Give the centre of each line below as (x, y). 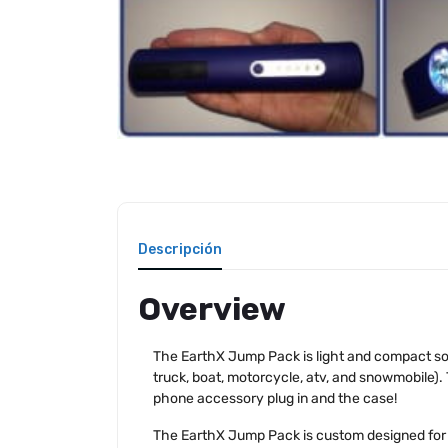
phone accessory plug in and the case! (275, 398)
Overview (212, 308)
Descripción (180, 249)
